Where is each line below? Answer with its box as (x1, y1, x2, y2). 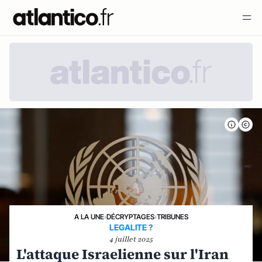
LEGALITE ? (109, 222, 153, 232)
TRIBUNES (156, 212, 188, 221)
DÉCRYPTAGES (106, 212, 154, 221)
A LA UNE (74, 212, 104, 221)
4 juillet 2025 (109, 235, 153, 244)
